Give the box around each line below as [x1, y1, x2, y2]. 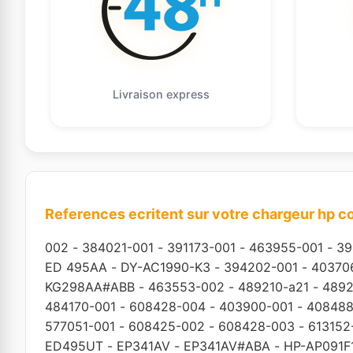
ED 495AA [45, 258, 107, 275]
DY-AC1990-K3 [121, 258, 210, 275]
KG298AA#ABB [45, 278, 135, 295]
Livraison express [112, 87, 210, 101]
